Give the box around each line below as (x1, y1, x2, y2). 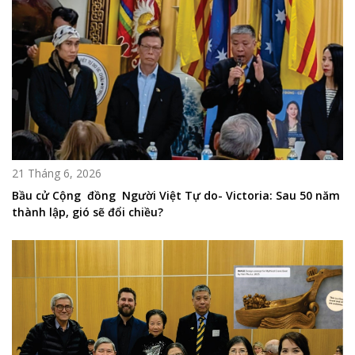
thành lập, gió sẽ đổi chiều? (12, 204, 163, 220)
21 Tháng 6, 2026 (12, 166, 101, 181)
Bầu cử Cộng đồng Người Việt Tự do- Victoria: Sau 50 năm (12, 188, 340, 204)
